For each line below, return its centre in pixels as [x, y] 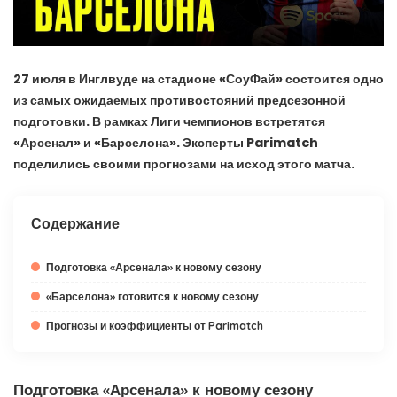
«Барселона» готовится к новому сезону [152, 297]
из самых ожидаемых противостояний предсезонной [179, 101]
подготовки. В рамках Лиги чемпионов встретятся [169, 122]
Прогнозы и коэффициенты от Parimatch [155, 326]
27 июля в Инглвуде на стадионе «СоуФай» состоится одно [198, 79]
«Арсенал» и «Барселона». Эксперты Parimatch [166, 143]
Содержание [75, 224]
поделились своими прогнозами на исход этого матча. [184, 164]
